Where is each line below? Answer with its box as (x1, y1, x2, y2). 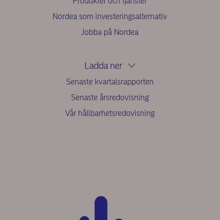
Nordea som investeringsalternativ (53, 12, 167, 22)
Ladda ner (84, 60, 123, 72)
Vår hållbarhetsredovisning (65, 109, 155, 118)
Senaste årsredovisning (71, 93, 149, 103)
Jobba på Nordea (81, 27, 139, 37)
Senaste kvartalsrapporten (66, 77, 154, 87)
